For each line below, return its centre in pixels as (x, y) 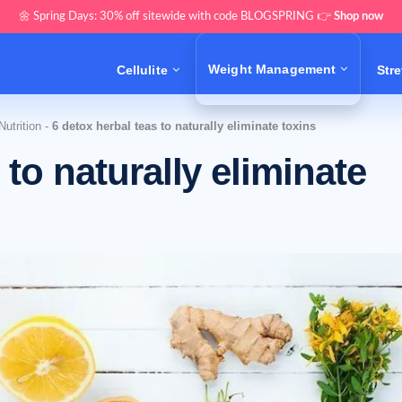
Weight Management (272, 69)
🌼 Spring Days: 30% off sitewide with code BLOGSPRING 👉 (176, 17)
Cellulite (142, 70)
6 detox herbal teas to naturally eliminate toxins (184, 126)
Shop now (358, 17)
